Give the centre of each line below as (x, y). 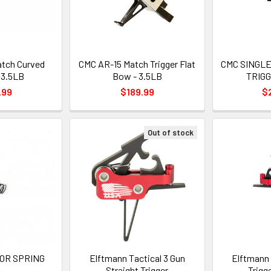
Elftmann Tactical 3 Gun (137, 258)
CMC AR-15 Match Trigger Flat (137, 64)
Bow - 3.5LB (137, 76)
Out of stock (170, 133)
